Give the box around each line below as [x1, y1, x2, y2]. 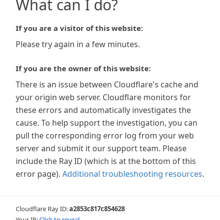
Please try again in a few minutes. [16, 39, 140, 50]
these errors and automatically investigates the [16, 105, 191, 115]
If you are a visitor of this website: [16, 23, 143, 33]
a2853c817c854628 [69, 204, 125, 213]
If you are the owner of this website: [16, 63, 151, 73]
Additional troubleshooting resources [62, 168, 202, 179]
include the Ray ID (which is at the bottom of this [16, 156, 196, 166]
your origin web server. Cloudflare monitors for [16, 92, 191, 103]
